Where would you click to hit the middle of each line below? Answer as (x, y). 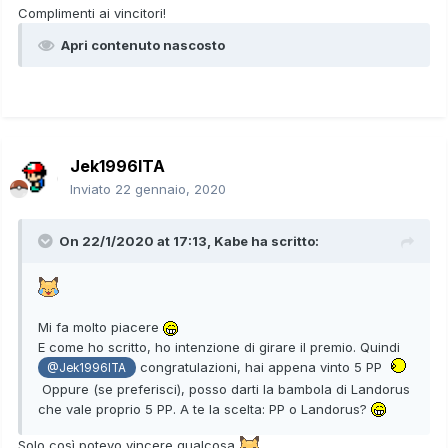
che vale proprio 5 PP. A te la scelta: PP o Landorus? (204, 408)
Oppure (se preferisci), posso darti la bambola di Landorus (224, 388)
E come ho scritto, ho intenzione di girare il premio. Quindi (219, 346)
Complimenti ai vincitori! (92, 13)
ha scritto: (283, 241)
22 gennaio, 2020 (170, 189)
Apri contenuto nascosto (143, 45)
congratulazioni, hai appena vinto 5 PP (260, 366)
